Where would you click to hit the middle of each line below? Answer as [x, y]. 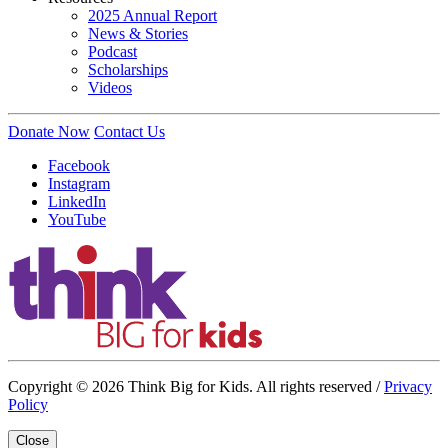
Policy [28, 404]
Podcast [112, 51]
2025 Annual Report [152, 15]
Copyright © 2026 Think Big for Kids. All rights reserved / [196, 386]
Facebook [79, 165]
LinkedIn [77, 201]
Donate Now [49, 131]
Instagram [79, 183]
